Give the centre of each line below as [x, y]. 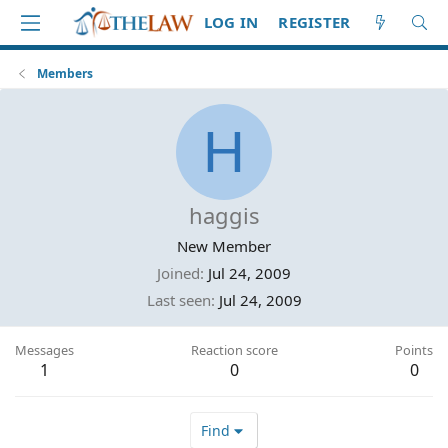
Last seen [178, 300]
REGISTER [314, 22]
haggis [224, 215]
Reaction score [234, 350]
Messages [44, 350]
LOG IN [231, 22]
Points [414, 350]
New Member [224, 246]
